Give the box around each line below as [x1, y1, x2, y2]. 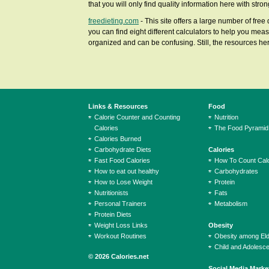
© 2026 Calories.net [88, 253, 149, 260]
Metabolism [214, 200, 247, 207]
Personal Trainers [94, 200, 147, 207]
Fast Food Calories [94, 157, 150, 164]
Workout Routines [94, 232, 147, 240]
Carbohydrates [214, 168, 258, 175]
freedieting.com [88, 17, 139, 25]
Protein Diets [94, 211, 131, 218]
